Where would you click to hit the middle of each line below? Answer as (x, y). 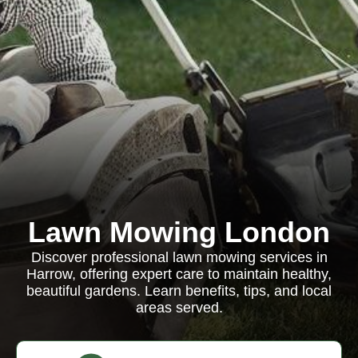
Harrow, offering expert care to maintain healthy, (179, 274)
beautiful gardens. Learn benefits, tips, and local (179, 291)
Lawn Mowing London (179, 232)
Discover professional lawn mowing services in (179, 257)
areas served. (179, 308)
